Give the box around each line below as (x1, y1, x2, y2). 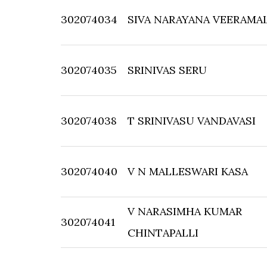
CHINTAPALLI (128, 226, 198, 240)
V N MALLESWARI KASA (128, 164, 248, 178)
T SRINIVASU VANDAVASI (128, 114, 256, 128)
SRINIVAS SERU (128, 63, 207, 77)
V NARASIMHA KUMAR (128, 204, 242, 218)
